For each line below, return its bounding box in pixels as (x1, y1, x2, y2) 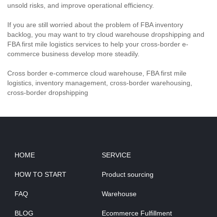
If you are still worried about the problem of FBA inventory (7, 21, 183, 29)
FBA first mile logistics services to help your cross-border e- (7, 40, 188, 48)
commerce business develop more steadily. (7, 50, 139, 58)
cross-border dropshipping (7, 89, 88, 97)
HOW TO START (15, 170, 66, 179)
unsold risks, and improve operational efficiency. (7, 1, 154, 10)
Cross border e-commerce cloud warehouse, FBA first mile (7, 69, 186, 77)
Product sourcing (102, 170, 154, 179)
